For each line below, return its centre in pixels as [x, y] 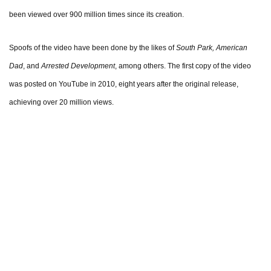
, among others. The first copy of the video [183, 66]
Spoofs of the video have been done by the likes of [93, 48]
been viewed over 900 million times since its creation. [96, 15]
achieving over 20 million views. [61, 103]
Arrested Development [78, 66]
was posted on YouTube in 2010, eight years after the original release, [124, 84]
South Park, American [212, 48]
